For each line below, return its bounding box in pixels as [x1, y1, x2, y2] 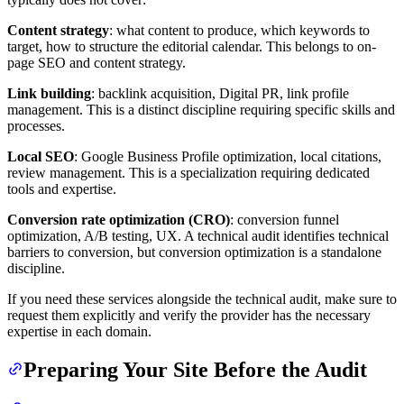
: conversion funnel [230, 212, 339, 228]
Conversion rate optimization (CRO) [7, 212, 230, 228]
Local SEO [7, 149, 74, 165]
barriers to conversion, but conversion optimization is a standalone [7, 244, 381, 261]
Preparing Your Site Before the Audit [23, 358, 367, 382]
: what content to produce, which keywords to [109, 23, 370, 39]
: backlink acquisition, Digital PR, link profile [91, 86, 349, 102]
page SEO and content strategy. [7, 55, 186, 71]
